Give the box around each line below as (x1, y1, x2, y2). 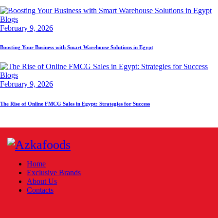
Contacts (27, 186, 54, 195)
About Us (27, 177, 57, 186)
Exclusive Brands (27, 168, 81, 177)
